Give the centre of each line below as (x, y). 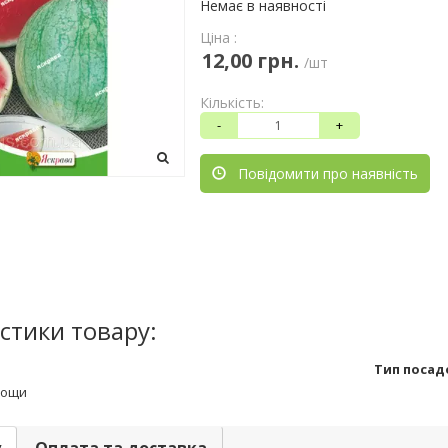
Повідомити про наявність (326, 173)
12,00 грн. (250, 60)
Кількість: (232, 102)
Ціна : (218, 37)
